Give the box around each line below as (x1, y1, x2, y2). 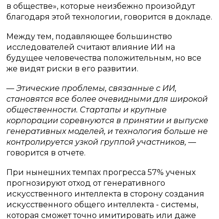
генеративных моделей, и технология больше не (6, 127, 208, 136)
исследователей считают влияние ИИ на (6, 43, 175, 52)
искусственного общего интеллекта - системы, (6, 200, 198, 209)
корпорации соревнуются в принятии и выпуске (6, 116, 209, 125)
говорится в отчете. (6, 148, 86, 157)
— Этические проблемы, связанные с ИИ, (6, 84, 177, 93)
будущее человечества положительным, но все (6, 53, 202, 63)
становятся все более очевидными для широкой (6, 94, 208, 104)
